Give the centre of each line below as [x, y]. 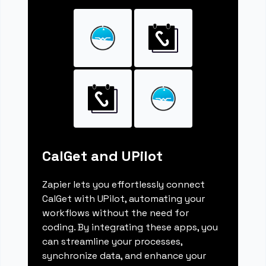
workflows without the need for [116, 213]
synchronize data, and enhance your [124, 256]
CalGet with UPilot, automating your [124, 199]
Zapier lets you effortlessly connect [124, 185]
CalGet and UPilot [103, 156]
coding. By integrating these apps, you [130, 227]
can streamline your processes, [113, 242]
